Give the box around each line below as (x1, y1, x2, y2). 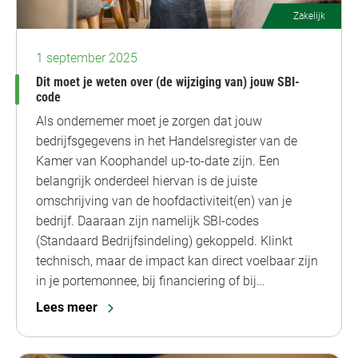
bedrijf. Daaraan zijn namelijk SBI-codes (36, 213, 259, 229)
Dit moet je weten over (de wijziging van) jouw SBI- (36, 74, 300, 90)
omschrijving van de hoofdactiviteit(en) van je (36, 193, 292, 209)
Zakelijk (293, 10, 325, 22)
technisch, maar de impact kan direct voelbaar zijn (36, 253, 318, 269)
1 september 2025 (36, 50, 137, 66)
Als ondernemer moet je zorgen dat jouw (36, 113, 262, 129)
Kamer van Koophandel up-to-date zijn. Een (36, 153, 280, 169)
